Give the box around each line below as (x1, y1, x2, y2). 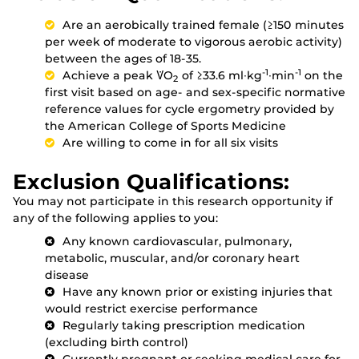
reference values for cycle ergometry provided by (45, 102, 334, 117)
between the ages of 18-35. (45, 51, 201, 67)
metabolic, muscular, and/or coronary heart (45, 251, 300, 266)
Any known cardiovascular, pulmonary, (63, 234, 292, 249)
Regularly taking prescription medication (63, 318, 305, 333)
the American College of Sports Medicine (45, 119, 286, 134)
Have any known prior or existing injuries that (63, 284, 333, 300)
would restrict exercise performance (45, 301, 258, 317)
